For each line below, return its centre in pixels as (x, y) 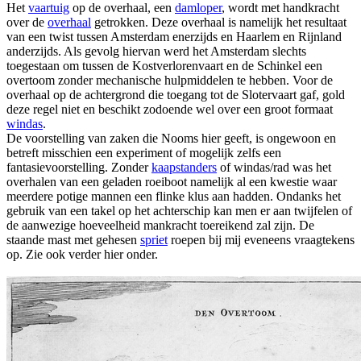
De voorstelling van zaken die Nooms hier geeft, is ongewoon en (171, 138)
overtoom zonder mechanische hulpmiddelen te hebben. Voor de (170, 80)
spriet (154, 239)
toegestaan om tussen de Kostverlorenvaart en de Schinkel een (164, 65)
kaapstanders (184, 167)
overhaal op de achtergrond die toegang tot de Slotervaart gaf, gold (176, 94)
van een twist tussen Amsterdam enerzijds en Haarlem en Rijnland (174, 36)
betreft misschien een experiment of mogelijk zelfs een (144, 152)
